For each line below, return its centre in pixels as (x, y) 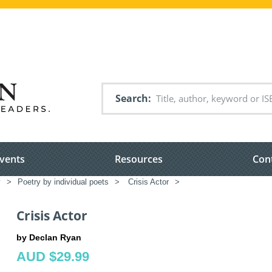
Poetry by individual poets (63, 182)
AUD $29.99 (53, 256)
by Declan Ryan (49, 237)
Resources (139, 159)
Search (132, 98)
